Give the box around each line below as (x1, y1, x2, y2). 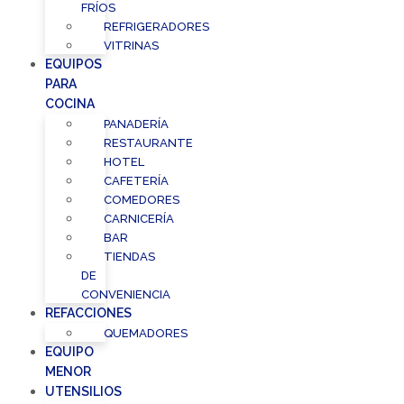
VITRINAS (104, 39, 159, 53)
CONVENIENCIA (81, 288, 170, 302)
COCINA (45, 96, 95, 112)
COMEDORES (104, 193, 179, 207)
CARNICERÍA (104, 212, 174, 226)
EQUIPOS (45, 57, 102, 72)
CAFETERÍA (104, 174, 169, 188)
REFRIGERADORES (104, 20, 209, 34)
